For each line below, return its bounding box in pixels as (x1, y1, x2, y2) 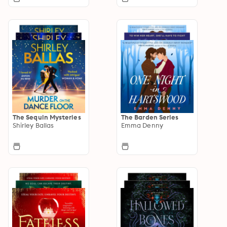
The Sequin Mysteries (13, 112, 81, 121)
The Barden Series (121, 112, 179, 121)
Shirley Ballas (13, 121, 54, 129)
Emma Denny (121, 121, 163, 129)
